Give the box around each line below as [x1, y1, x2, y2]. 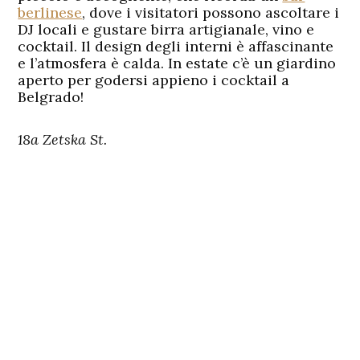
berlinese [18, 2, 83, 22]
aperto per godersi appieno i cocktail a [18, 70, 290, 89]
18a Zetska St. [18, 129, 108, 149]
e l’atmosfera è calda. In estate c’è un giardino [18, 53, 337, 72]
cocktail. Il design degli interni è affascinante [18, 36, 334, 55]
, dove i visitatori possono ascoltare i [82, 2, 340, 22]
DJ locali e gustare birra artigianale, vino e [18, 19, 315, 39]
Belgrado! [18, 87, 84, 106]
